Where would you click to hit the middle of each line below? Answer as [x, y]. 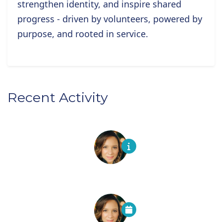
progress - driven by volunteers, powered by [110, 19]
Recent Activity [58, 97]
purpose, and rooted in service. [83, 34]
